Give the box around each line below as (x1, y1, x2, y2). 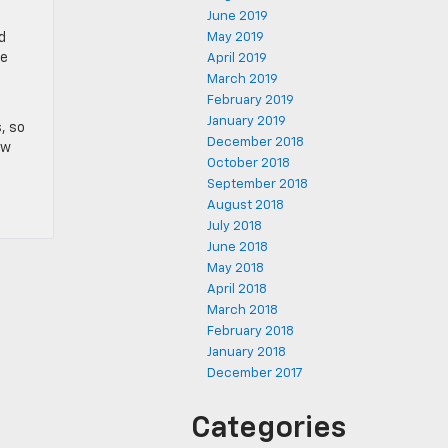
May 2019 (207, 31, 264, 44)
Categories (191, 414, 346, 444)
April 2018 (207, 283, 267, 296)
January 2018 (207, 346, 286, 359)
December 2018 (207, 136, 304, 149)
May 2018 (207, 262, 264, 275)
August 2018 (207, 199, 284, 212)
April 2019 (207, 52, 267, 65)
